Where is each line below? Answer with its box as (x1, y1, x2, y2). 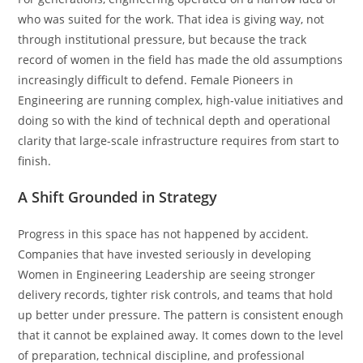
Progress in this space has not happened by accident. (18, 225, 310, 241)
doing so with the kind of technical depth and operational (18, 112, 331, 128)
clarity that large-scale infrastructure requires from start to (18, 132, 340, 148)
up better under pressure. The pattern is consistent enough (18, 306, 344, 322)
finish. (18, 152, 52, 169)
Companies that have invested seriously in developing (18, 246, 312, 262)
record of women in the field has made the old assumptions (18, 51, 344, 67)
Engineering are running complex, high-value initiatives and (18, 92, 344, 108)
